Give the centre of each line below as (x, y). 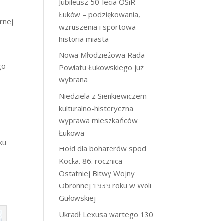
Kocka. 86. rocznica (91, 161)
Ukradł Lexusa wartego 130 (106, 214)
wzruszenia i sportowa (97, 26)
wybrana (74, 79)
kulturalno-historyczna (96, 108)
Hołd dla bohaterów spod (103, 148)
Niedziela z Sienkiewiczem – (106, 95)
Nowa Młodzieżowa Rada (102, 55)
